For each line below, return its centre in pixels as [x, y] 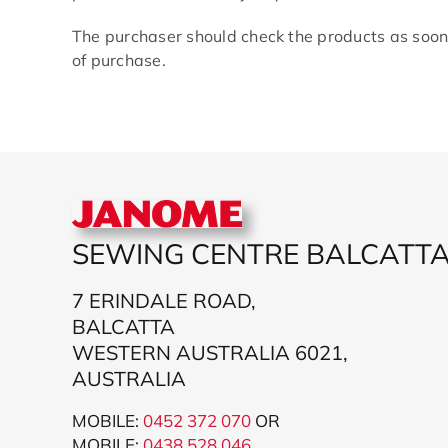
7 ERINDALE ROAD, [163, 301]
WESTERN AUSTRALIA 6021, [209, 353]
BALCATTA [123, 327]
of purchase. [119, 60]
